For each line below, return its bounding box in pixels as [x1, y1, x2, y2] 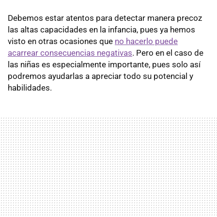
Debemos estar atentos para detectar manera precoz [8, 13, 202, 23]
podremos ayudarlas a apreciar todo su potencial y [8, 71, 193, 81]
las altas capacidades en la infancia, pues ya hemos [8, 24, 195, 34]
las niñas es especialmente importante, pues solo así [8, 59, 201, 69]
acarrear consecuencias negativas [8, 47, 132, 58]
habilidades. [8, 82, 52, 93]
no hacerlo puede [115, 36, 178, 46]
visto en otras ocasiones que [8, 36, 115, 46]
